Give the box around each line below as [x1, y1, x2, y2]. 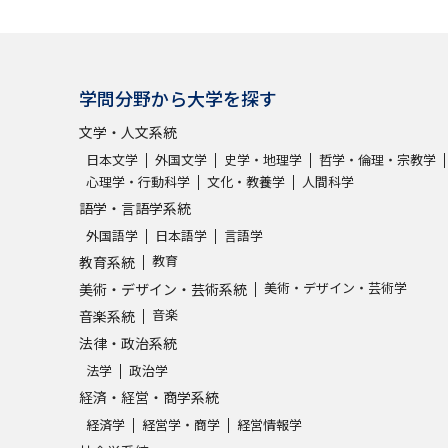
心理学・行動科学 [86, 171, 190, 191]
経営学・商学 [142, 414, 220, 434]
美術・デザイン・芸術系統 [79, 278, 247, 299]
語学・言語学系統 [79, 197, 191, 218]
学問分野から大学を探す [79, 84, 277, 111]
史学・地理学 [224, 149, 302, 169]
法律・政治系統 [79, 332, 177, 353]
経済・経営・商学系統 [79, 386, 219, 407]
